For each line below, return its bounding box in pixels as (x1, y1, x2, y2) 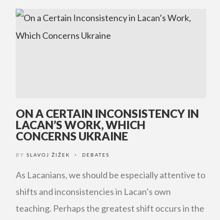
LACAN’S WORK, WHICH (16, 118, 145, 132)
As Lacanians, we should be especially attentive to (16, 169, 205, 180)
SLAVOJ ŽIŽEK (27, 152, 70, 158)
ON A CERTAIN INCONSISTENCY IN (16, 107, 199, 120)
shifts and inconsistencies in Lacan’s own (16, 186, 171, 197)
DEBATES (82, 152, 110, 158)
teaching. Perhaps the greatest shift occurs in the (16, 203, 204, 214)
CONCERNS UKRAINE (16, 129, 128, 143)
